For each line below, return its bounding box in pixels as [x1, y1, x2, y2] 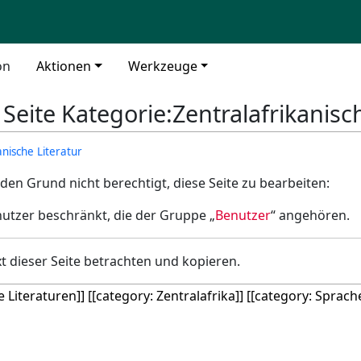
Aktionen [36, 57, 91, 75]
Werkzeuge [127, 57, 197, 75]
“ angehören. [271, 206, 350, 225]
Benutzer [215, 206, 271, 225]
